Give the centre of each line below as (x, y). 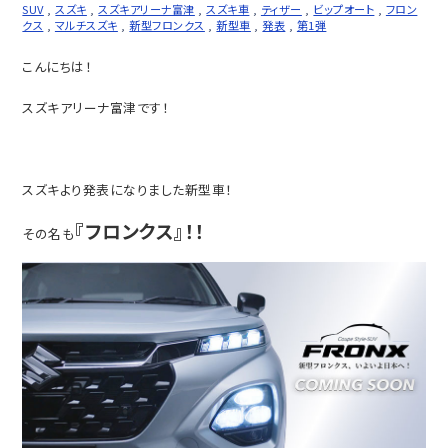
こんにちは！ (57, 66)
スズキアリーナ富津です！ (96, 107)
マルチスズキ (86, 24)
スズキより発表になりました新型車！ (127, 189)
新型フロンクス (167, 24)
